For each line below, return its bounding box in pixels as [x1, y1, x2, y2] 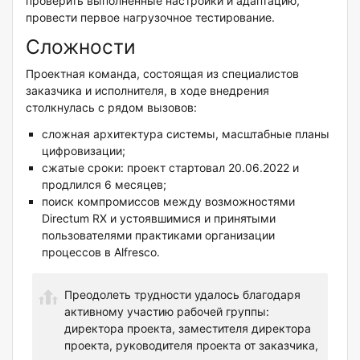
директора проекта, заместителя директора [64, 321, 311, 335]
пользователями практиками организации [42, 227, 275, 242]
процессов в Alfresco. [42, 244, 160, 259]
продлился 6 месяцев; [42, 177, 166, 191]
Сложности [26, 34, 136, 59]
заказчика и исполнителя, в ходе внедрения [26, 83, 269, 97]
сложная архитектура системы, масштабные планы [42, 126, 329, 141]
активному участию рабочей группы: [64, 304, 269, 318]
